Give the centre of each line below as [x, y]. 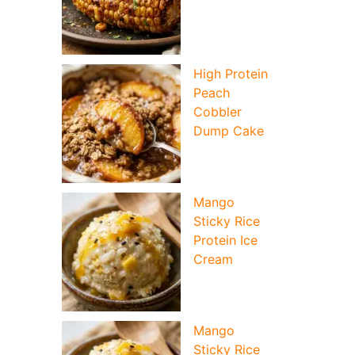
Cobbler [218, 112]
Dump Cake [229, 131]
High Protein [231, 74]
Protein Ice [225, 240]
